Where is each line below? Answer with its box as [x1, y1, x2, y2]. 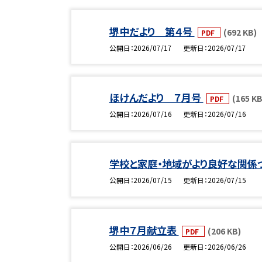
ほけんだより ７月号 [109, 90, 204, 105]
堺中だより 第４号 [109, 23, 195, 39]
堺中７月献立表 [109, 222, 179, 237]
